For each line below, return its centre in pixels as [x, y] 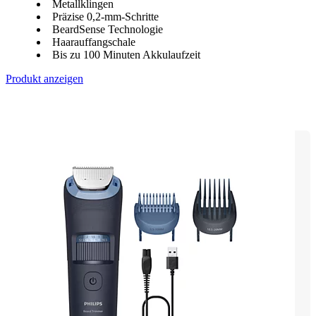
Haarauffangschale [94, 42]
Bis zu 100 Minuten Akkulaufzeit [126, 54]
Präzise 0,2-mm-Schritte [105, 16]
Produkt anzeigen [44, 78]
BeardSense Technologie [108, 29]
